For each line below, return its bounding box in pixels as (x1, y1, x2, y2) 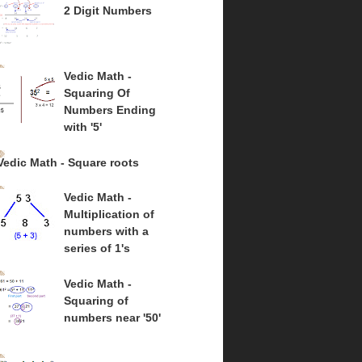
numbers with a (63, 225, 149, 238)
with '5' (63, 120, 102, 134)
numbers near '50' (63, 310, 161, 324)
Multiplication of (63, 208, 154, 221)
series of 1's (63, 242, 130, 255)
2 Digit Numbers (63, 3, 152, 17)
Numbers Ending (63, 103, 156, 117)
